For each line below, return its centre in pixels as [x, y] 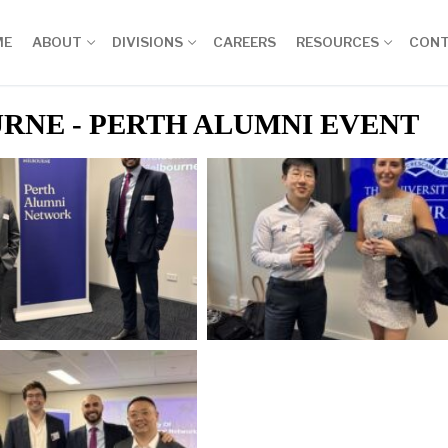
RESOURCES [337, 42]
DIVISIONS [147, 42]
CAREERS [244, 42]
